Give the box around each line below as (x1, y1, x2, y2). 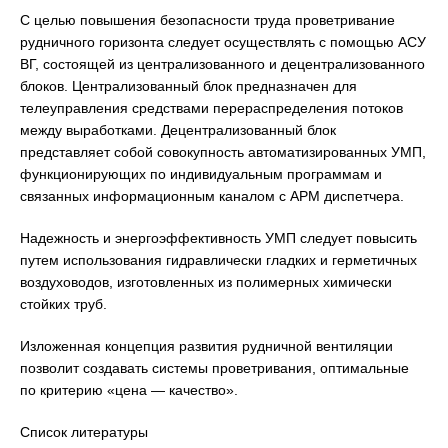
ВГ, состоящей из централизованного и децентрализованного (20, 56, 425, 73)
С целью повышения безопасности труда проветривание (20, 12, 395, 29)
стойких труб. (20, 296, 107, 313)
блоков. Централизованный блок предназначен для (20, 78, 357, 95)
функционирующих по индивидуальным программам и (20, 166, 382, 183)
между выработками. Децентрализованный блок (20, 122, 336, 139)
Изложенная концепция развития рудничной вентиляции (20, 338, 393, 355)
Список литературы (20, 424, 148, 441)
